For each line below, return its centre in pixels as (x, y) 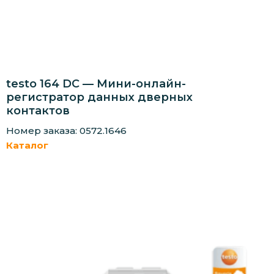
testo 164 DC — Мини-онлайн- (96, 83)
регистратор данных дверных (99, 97)
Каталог (27, 145)
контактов (38, 110)
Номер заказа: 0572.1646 (66, 130)
